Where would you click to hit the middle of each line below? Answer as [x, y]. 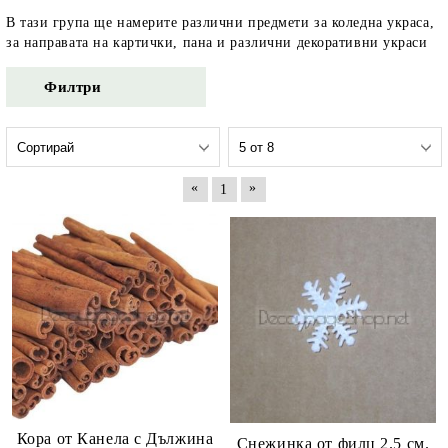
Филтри [73, 86]
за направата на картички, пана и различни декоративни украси [217, 43]
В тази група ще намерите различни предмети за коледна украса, [220, 23]
